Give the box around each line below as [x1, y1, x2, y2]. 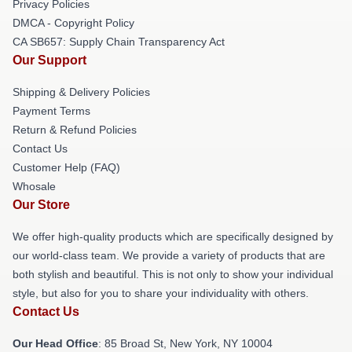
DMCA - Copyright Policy [13, 16, 134, 29]
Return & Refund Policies [13, 123, 137, 136]
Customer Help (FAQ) [13, 160, 120, 174]
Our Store [13, 197, 70, 211]
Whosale [13, 179, 56, 192]
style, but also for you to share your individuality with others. [13, 286, 309, 299]
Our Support [13, 53, 86, 67]
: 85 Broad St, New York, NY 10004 [98, 336, 273, 350]
